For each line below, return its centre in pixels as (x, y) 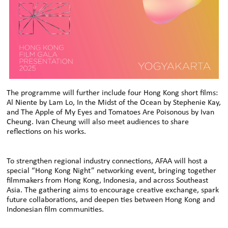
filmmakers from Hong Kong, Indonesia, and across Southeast (108, 181)
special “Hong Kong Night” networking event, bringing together (112, 171)
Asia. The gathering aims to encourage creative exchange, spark (113, 191)
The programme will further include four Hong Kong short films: (112, 93)
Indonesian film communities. (55, 210)
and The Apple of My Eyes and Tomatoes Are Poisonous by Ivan (111, 113)
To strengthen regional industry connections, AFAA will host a (107, 162)
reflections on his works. (47, 132)
